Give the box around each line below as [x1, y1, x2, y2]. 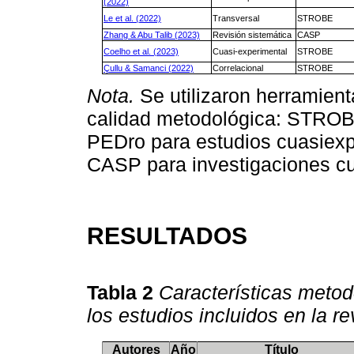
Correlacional [213, 63, 263, 73]
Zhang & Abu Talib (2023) [104, 30, 200, 40]
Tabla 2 [87, 281, 159, 303]
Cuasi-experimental [213, 47, 287, 57]
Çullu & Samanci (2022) [104, 63, 194, 73]
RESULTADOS [87, 222, 247, 250]
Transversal [213, 13, 259, 24]
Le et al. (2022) [104, 13, 161, 24]
